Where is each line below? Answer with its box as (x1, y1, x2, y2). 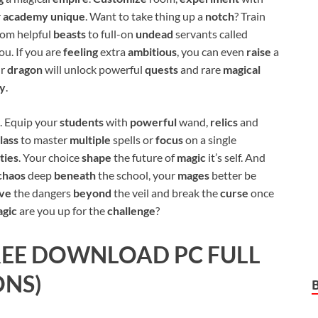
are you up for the (17, 204, 107, 218)
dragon (7, 62, 45, 77)
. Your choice (18, 150, 82, 165)
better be (209, 168, 256, 182)
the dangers (13, 186, 73, 200)
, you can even (177, 45, 246, 59)
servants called (175, 27, 248, 41)
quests (145, 62, 180, 77)
